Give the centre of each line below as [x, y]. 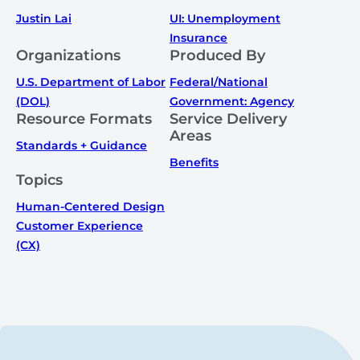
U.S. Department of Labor [91, 82]
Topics [39, 180]
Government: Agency [232, 102]
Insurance [198, 38]
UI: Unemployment [225, 19]
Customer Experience [80, 226]
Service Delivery [228, 119]
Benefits [194, 163]
